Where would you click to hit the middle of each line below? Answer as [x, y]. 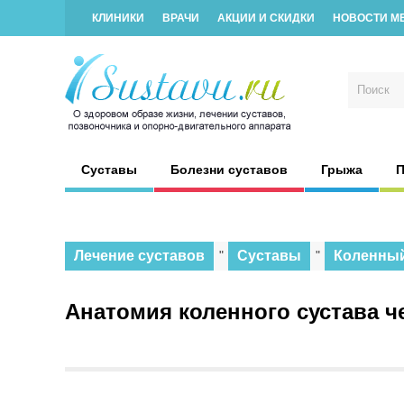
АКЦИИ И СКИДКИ [266, 18]
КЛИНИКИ [118, 18]
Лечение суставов [139, 256]
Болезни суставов [229, 170]
